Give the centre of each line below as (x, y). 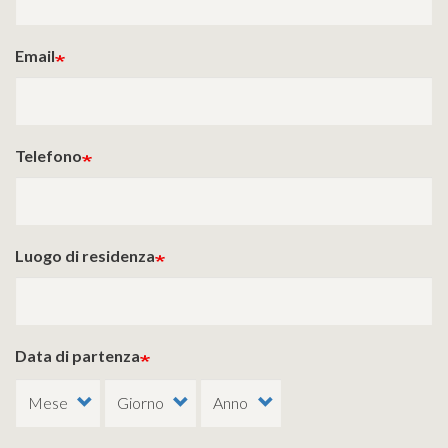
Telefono (48, 155)
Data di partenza (77, 355)
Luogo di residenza (85, 255)
